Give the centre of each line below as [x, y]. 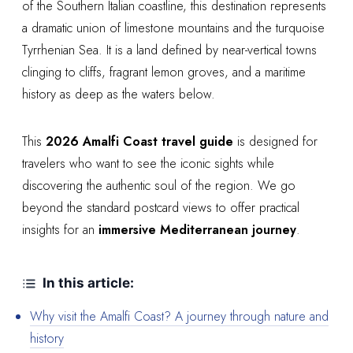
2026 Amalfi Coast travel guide [139, 141]
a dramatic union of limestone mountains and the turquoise [173, 28]
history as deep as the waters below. [119, 94]
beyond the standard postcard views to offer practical [161, 208]
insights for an [60, 230]
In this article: [88, 283]
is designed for [275, 141]
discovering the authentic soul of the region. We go [159, 186]
